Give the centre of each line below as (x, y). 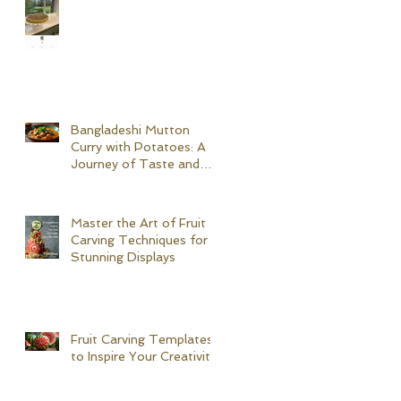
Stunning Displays (123, 257)
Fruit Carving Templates (142, 340)
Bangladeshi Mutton (130, 130)
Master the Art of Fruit (138, 223)
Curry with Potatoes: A (138, 147)
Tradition (98, 181)
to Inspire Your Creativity (144, 357)
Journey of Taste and (135, 164)
